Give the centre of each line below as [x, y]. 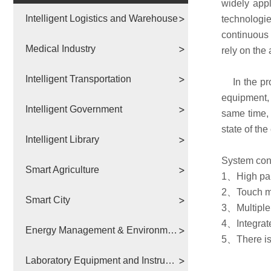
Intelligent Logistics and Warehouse [102, 18]
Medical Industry [60, 48]
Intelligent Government [74, 109]
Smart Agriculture [62, 169]
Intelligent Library [62, 139]
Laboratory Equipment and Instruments [170, 260]
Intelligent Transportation [78, 79]
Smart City [48, 200]
